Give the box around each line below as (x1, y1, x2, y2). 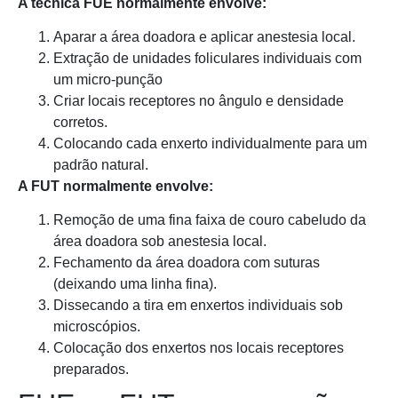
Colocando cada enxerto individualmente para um (53, 135, 367, 151)
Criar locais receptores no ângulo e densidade (53, 92, 344, 108)
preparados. (53, 362, 129, 378)
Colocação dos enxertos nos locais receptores (53, 340, 344, 356)
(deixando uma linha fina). (53, 276, 217, 292)
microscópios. (53, 319, 140, 335)
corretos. (53, 114, 107, 130)
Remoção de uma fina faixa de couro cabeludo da (53, 212, 366, 228)
